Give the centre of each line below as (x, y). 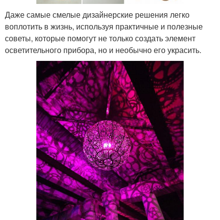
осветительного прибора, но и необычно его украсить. (103, 50)
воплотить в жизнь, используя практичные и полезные (104, 27)
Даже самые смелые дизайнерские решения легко (97, 15)
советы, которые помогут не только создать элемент (100, 38)
